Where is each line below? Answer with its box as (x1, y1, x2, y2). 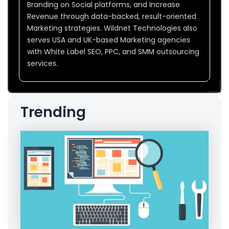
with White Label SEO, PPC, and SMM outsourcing (27, 47, 199, 57)
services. (27, 58, 58, 69)
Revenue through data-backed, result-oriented (27, 11, 196, 22)
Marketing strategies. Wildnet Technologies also (27, 23, 197, 34)
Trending (20, 102, 86, 122)
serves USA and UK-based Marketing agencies (27, 35, 190, 45)
